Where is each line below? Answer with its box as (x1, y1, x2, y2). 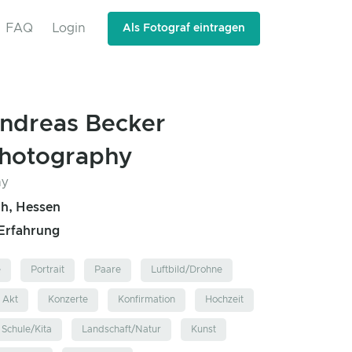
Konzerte (48, 295, 88, 305)
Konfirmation (118, 295, 175, 305)
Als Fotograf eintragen (123, 23, 245, 34)
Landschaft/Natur (82, 324, 161, 334)
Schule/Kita (2, 324, 52, 334)
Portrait (31, 265, 64, 275)
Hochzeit (205, 295, 244, 305)
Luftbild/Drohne (151, 265, 222, 275)
